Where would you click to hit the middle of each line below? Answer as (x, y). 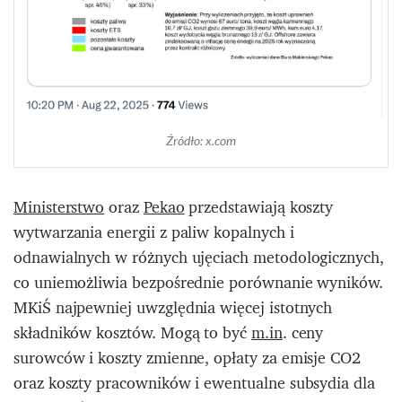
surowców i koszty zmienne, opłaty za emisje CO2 (188, 357)
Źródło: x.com (201, 140)
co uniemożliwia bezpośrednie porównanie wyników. (198, 282)
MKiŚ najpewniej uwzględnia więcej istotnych (173, 307)
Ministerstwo (59, 206)
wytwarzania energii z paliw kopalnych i (154, 232)
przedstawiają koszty (259, 206)
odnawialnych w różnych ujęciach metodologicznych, (199, 257)
